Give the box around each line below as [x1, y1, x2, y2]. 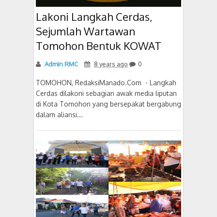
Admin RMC [43, 60, 78, 68]
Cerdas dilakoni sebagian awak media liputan [36, 89, 177, 97]
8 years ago [94, 60, 128, 68]
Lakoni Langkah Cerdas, [36, 10, 152, 23]
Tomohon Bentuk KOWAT [36, 39, 161, 52]
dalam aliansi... [36, 110, 83, 119]
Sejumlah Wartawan [36, 24, 135, 38]
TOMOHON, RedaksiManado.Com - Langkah [36, 78, 176, 87]
